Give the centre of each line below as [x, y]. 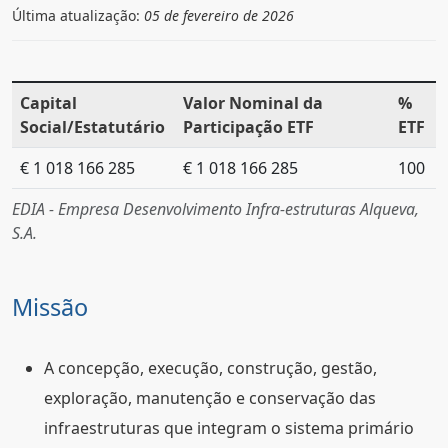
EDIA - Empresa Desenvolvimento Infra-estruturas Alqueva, [215, 209]
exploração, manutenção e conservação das [210, 398]
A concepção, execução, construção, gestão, [210, 368]
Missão [50, 307]
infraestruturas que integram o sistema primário [229, 428]
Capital [48, 103]
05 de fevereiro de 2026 [219, 15]
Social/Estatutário [92, 127]
